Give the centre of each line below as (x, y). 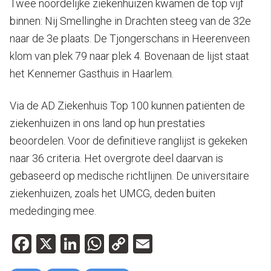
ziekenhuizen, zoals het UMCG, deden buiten (113, 194)
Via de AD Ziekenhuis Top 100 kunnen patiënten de (127, 106)
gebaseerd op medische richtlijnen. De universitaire (129, 176)
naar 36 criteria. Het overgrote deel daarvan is (116, 158)
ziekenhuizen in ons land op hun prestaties (107, 123)
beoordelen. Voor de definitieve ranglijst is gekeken (129, 141)
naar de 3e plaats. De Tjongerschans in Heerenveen (130, 39)
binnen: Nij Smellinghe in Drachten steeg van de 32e (130, 21)
